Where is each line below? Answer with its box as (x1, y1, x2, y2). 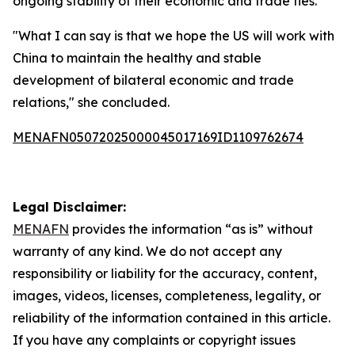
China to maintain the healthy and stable (13, 50, 261, 66)
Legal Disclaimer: (13, 199, 126, 215)
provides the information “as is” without (69, 221, 313, 237)
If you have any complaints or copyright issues (13, 332, 296, 348)
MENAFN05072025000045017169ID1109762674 (13, 129, 303, 145)
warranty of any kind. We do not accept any (13, 243, 282, 259)
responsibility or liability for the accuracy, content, (13, 265, 317, 281)
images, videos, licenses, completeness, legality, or (13, 288, 321, 303)
